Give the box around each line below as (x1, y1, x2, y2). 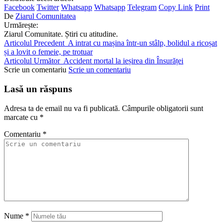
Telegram (127, 3, 157, 12)
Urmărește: (4, 21, 38, 30)
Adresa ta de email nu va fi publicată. (4, 104, 120, 112)
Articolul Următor (4, 56, 60, 65)
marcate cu (4, 112, 40, 121)
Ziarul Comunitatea (15, 12, 76, 21)
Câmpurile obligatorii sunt (122, 104, 203, 112)
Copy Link (159, 3, 193, 12)
